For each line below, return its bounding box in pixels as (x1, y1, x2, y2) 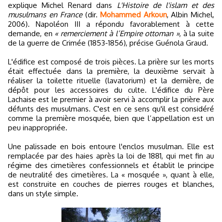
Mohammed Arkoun (100, 10, 167, 20)
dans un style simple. (8, 189, 78, 199)
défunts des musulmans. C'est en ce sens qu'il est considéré (8, 104, 214, 114)
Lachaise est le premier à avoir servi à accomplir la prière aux (8, 95, 214, 105)
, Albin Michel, (166, 10, 215, 20)
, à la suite (179, 29, 215, 39)
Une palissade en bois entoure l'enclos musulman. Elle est (8, 142, 214, 152)
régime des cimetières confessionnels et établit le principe (8, 161, 214, 170)
